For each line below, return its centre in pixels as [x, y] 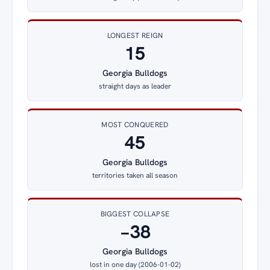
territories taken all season [135, 175]
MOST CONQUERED [135, 124]
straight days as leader [135, 86]
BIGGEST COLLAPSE [135, 214]
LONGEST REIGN [135, 35]
